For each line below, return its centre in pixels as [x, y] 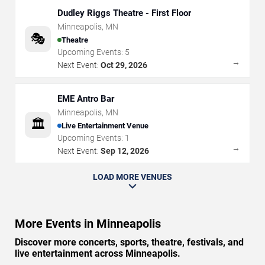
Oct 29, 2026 [124, 65]
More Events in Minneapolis [88, 224]
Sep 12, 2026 [125, 151]
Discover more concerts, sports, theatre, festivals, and [129, 243]
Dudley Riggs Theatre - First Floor [124, 13]
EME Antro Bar [86, 99]
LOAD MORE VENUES [132, 177]
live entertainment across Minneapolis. [98, 254]
